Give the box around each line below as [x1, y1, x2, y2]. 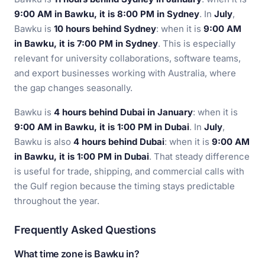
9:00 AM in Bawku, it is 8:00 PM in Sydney [14, 8, 199, 20]
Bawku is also [14, 136, 73, 147]
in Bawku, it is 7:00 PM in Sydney [14, 38, 158, 49]
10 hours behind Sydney [54, 23, 156, 34]
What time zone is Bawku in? [14, 248, 140, 260]
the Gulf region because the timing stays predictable [14, 180, 235, 192]
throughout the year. [14, 195, 99, 206]
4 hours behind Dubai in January [54, 106, 193, 118]
